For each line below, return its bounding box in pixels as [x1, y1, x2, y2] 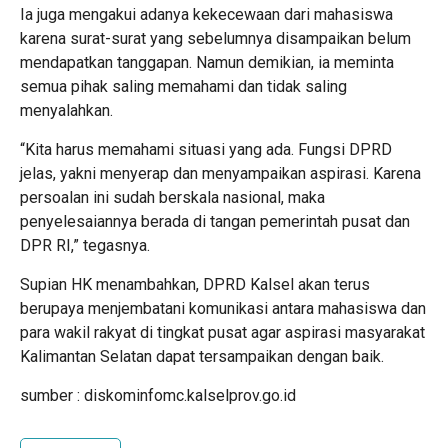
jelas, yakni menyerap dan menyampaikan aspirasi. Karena [20, 164, 421, 184]
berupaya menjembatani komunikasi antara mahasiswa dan [20, 299, 426, 319]
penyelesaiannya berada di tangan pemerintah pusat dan [20, 212, 410, 232]
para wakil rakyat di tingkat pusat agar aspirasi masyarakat [20, 323, 425, 343]
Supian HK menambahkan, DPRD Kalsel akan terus [20, 275, 370, 295]
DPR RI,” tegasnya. [20, 236, 150, 256]
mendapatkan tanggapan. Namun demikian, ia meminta [20, 53, 394, 73]
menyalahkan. [20, 101, 113, 121]
